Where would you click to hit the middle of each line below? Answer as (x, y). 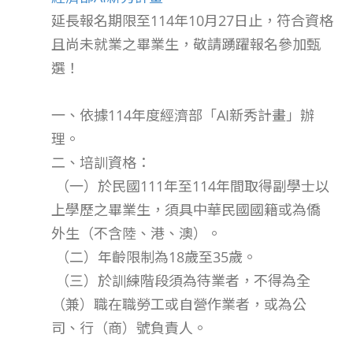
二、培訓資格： (101, 162)
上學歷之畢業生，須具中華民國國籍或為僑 (186, 210)
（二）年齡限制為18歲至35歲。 (154, 257)
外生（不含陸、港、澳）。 (136, 233)
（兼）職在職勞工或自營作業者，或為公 (179, 304)
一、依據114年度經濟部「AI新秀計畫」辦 (183, 115)
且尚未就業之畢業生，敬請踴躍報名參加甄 (186, 44)
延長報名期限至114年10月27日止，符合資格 (192, 20)
